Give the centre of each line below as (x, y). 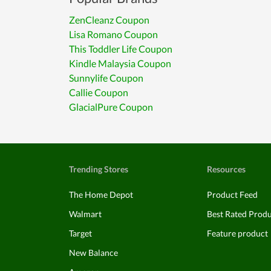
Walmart (85, 214)
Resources (226, 169)
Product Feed (232, 194)
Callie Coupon (99, 92)
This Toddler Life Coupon (121, 49)
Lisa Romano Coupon (113, 34)
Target (80, 233)
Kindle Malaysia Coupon (120, 63)
